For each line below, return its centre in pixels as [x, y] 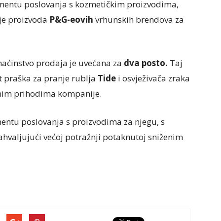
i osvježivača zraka [153, 78]
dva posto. [146, 63]
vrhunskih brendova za [139, 19]
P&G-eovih [71, 19]
